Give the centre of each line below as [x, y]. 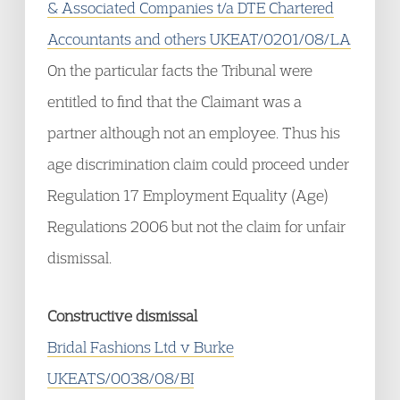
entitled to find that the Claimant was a [175, 101]
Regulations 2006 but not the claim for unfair [196, 226]
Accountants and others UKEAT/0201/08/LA [199, 39]
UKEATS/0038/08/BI [121, 378]
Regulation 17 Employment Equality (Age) [188, 195]
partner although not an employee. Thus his [194, 133]
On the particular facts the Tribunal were [180, 70]
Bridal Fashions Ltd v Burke [141, 347]
